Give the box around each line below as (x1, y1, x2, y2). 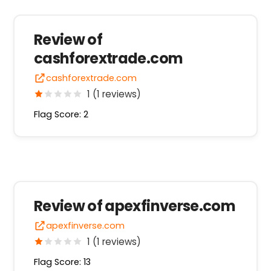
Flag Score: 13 (33, 255, 91, 268)
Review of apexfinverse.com (33, 195, 236, 216)
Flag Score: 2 (33, 108, 88, 120)
